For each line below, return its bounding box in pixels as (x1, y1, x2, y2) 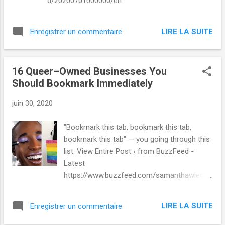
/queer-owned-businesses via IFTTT (64, 182, 184, 192)
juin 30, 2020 (12, 99, 53, 108)
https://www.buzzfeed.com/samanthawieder (64, 170, 211, 180)
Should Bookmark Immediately (12, 77, 153, 90)
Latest (64, 158, 85, 168)
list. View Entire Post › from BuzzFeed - (64, 146, 194, 156)
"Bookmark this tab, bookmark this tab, (64, 122, 192, 132)
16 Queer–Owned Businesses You (12, 65, 167, 78)
